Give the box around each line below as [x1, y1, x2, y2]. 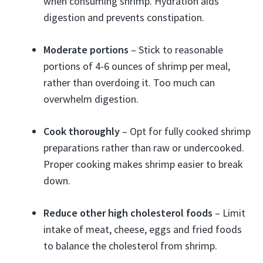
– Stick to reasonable [129, 43, 223, 56]
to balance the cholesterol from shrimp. [43, 239, 217, 252]
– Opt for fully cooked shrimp [120, 124, 251, 138]
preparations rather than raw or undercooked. [43, 141, 244, 154]
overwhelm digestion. [43, 92, 139, 106]
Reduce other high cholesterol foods [43, 206, 213, 220]
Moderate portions [43, 43, 129, 56]
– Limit [213, 206, 245, 220]
